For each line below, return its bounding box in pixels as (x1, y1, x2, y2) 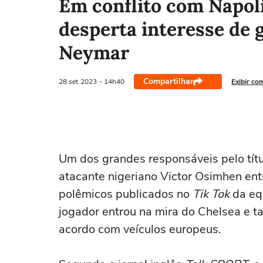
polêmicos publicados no (59, 186, 193, 202)
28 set (59, 76, 78, 86)
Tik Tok (193, 186, 230, 202)
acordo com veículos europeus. (59, 221, 221, 237)
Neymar (59, 41, 129, 65)
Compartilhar (143, 76, 193, 87)
